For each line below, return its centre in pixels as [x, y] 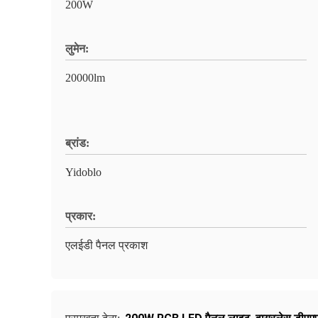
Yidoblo [83, 172]
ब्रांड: [77, 143]
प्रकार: [81, 216]
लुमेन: [77, 49]
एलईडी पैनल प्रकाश [106, 245]
